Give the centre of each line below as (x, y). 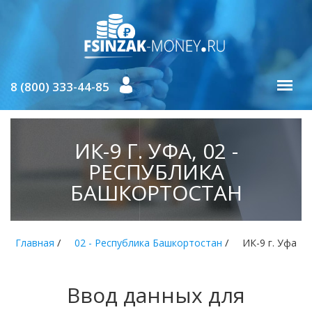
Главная (35, 243)
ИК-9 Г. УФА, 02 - (156, 151)
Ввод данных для (156, 295)
